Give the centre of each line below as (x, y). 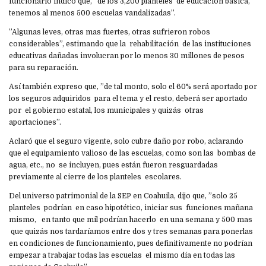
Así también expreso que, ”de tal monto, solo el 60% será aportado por (133, 86)
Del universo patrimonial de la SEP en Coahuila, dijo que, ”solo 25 (123, 196)
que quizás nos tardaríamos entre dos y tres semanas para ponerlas (131, 231)
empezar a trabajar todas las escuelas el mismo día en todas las (122, 255)
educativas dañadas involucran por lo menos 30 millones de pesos (127, 56)
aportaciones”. (36, 122)
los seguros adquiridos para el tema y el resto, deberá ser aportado (128, 98)
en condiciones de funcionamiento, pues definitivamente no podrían (131, 243)
